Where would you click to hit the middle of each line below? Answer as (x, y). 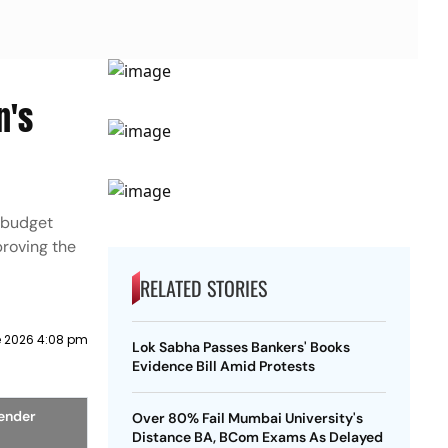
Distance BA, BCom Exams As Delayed (257, 437)
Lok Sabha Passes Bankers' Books (240, 347)
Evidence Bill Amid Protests (223, 366)
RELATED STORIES (203, 288)
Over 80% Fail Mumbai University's (247, 418)
